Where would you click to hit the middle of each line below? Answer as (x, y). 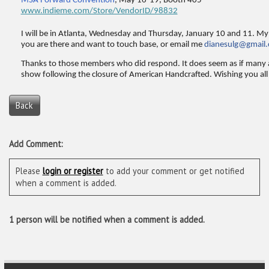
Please (29, 171)
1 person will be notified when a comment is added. (107, 219)
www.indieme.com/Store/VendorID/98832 (99, 11)
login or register (73, 171)
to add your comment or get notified (174, 171)
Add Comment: (36, 144)
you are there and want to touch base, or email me (112, 44)
